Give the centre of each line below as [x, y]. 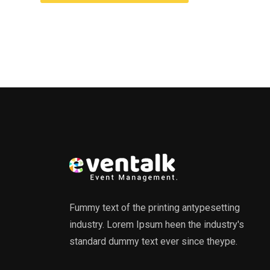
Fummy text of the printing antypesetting [155, 208]
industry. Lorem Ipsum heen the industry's [157, 224]
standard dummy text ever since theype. [153, 241]
